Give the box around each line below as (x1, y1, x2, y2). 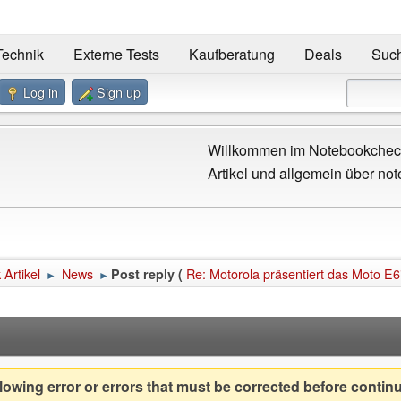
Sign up (97, 81, 141, 101)
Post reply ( (111, 264, 183, 283)
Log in (23, 81, 58, 101)
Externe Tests (73, 44, 159, 65)
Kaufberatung (188, 44, 275, 65)
